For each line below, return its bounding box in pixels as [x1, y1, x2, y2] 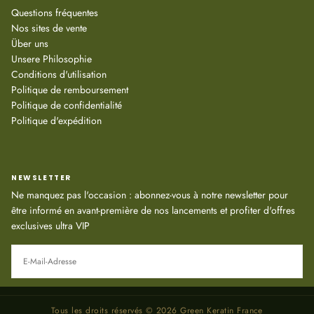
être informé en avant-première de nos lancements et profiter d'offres [11, 203, 295, 217]
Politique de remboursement [11, 82, 128, 97]
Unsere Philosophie [11, 51, 92, 66]
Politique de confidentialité [11, 97, 122, 112]
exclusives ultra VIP [11, 218, 90, 233]
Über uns [11, 36, 48, 50]
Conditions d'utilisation [11, 67, 107, 81]
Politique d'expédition [11, 113, 102, 128]
